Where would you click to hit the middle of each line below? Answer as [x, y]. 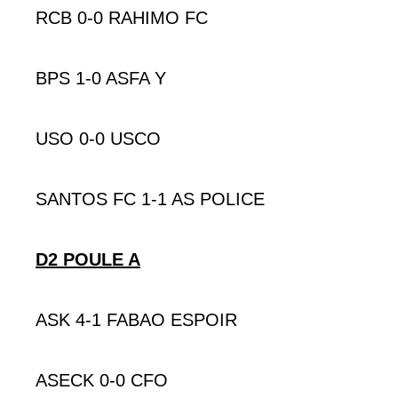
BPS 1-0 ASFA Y [101, 78]
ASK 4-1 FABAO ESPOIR [136, 319]
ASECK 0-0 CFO [102, 380]
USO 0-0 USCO [98, 138]
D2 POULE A [88, 259]
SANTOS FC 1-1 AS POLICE [150, 199]
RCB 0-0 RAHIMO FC [122, 17]
